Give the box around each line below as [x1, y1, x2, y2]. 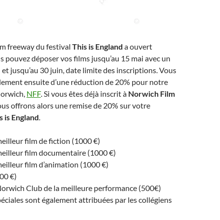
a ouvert [124, 42, 152, 51]
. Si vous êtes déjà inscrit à [41, 89, 128, 98]
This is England [72, 42, 124, 51]
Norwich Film [128, 89, 175, 98]
